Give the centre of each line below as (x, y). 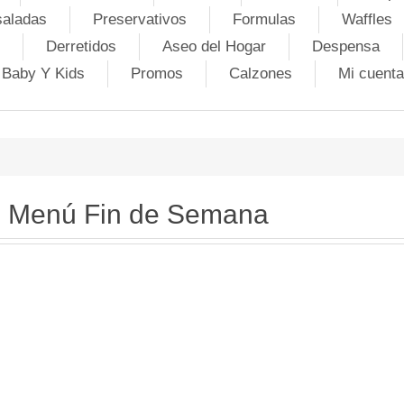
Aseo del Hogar (214, 46)
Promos (156, 73)
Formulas (264, 19)
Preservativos (140, 19)
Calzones (260, 73)
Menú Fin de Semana (138, 214)
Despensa (345, 46)
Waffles (367, 19)
